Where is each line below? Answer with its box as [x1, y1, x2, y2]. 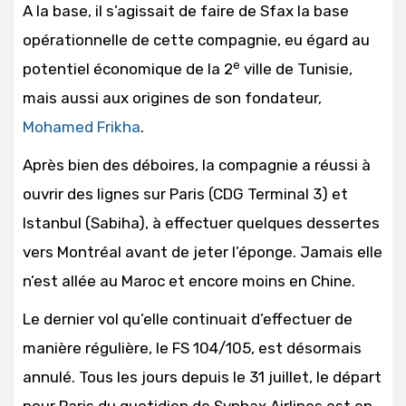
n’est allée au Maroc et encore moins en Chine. [23, 272, 355, 291]
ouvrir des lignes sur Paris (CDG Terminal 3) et [23, 185, 348, 204]
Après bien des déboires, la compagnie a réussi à [23, 156, 371, 175]
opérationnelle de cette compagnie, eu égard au [23, 31, 370, 50]
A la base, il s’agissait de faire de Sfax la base [23, 2, 349, 21]
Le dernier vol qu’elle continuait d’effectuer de [23, 310, 353, 329]
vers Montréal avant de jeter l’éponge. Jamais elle [23, 243, 382, 262]
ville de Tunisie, [240, 60, 353, 79]
